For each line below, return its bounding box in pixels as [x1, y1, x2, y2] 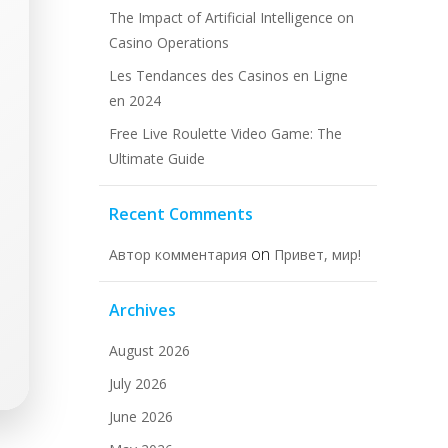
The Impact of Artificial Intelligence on [109, 8, 354, 27]
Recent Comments [109, 203, 253, 225]
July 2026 [109, 374, 167, 393]
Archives [109, 299, 176, 321]
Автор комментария [109, 245, 247, 264]
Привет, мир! [274, 245, 361, 264]
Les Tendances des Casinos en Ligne [109, 66, 348, 85]
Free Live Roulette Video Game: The [109, 124, 342, 143]
